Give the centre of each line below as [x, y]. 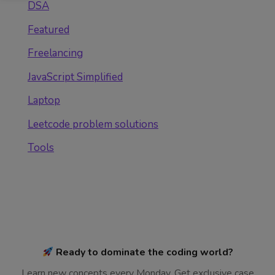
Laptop [44, 101]
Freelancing [55, 53]
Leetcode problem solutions [93, 124]
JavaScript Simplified [75, 77]
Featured [48, 29]
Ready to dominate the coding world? [143, 253]
